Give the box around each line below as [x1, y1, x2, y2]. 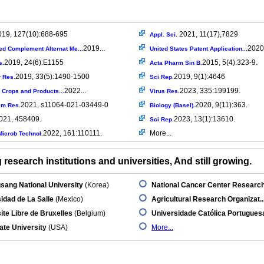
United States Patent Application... [150, 45, 247, 52]
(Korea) [83, 181, 109, 189]
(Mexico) [54, 195, 83, 203]
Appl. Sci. [150, 31, 179, 38]
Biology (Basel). [150, 102, 195, 108]
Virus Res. [150, 88, 180, 94]
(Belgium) [72, 209, 105, 217]
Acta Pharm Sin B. [150, 60, 202, 66]
